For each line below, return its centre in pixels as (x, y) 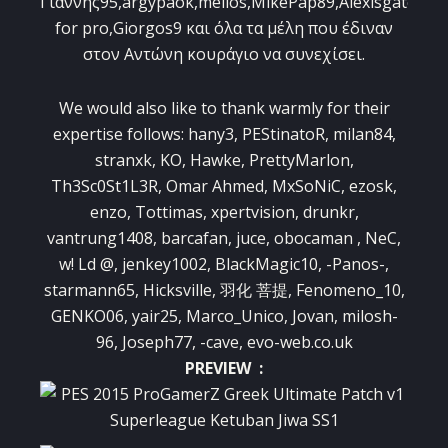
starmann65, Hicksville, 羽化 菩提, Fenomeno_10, (224, 290)
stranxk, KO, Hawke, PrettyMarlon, (224, 160)
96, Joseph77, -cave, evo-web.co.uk (224, 342)
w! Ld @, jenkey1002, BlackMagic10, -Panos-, (224, 264)
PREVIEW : (224, 368)
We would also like (127, 108)
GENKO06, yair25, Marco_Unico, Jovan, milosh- (224, 316)
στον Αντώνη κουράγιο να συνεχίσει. (224, 54)
